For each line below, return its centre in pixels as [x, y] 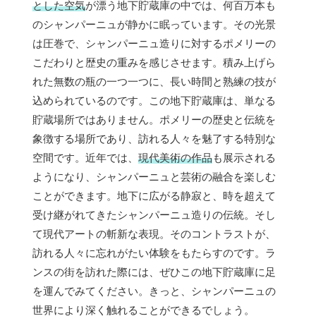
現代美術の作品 [175, 157]
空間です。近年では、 [85, 157]
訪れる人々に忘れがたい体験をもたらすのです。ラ [154, 253]
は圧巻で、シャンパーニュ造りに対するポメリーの [154, 43]
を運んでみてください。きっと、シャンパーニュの [154, 291]
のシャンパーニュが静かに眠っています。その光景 [154, 24]
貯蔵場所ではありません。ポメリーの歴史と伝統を [154, 119]
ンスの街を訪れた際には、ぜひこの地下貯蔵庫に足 [154, 272]
